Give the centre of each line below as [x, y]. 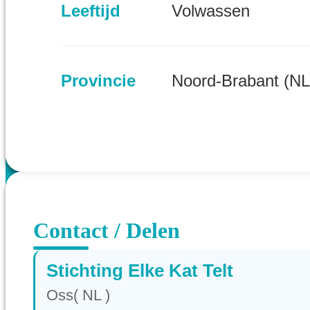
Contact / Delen [107, 230]
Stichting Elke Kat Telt [140, 271]
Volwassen [211, 11]
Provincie [98, 80]
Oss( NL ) [78, 295]
